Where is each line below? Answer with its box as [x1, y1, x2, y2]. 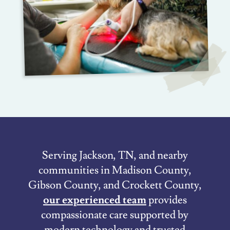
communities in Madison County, [38, 163, 191, 177]
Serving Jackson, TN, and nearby [42, 148, 188, 162]
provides [146, 193, 187, 207]
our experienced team [43, 193, 146, 207]
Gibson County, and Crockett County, [28, 178, 202, 192]
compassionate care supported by [41, 207, 189, 222]
